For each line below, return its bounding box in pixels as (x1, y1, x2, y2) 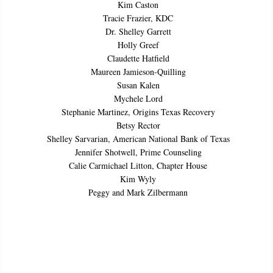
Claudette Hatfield (107, 52, 169, 64)
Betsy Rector (116, 119, 160, 131)
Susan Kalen (116, 79, 160, 91)
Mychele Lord (113, 92, 163, 104)
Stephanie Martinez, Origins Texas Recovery (61, 105, 215, 118)
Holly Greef (117, 38, 159, 51)
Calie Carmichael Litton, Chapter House (69, 159, 207, 171)
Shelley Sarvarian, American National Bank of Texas (46, 132, 230, 144)
